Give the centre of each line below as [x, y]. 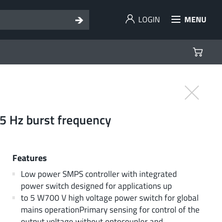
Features [30, 157]
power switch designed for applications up [96, 185]
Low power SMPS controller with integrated [99, 173]
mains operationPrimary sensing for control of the [110, 209]
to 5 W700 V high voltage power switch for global [110, 197]
